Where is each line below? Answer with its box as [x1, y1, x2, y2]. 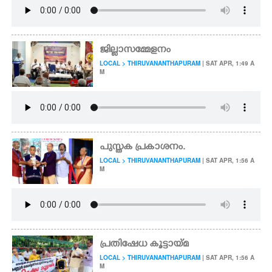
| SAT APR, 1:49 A [200, 59, 255, 67]
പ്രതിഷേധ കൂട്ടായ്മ [100, 239, 189, 251]
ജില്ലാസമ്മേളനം [100, 44, 171, 56]
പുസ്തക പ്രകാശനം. [100, 141, 186, 154]
